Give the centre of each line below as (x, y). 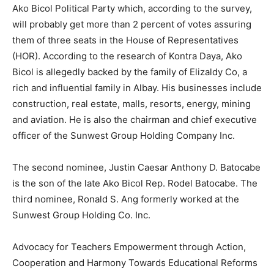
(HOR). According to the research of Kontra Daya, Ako (127, 56)
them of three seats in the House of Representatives (125, 40)
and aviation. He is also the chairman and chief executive (135, 120)
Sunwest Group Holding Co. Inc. (81, 215)
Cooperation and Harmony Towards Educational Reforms (135, 263)
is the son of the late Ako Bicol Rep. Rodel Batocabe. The (135, 183)
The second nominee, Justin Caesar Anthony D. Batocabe (136, 168)
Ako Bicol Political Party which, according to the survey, (132, 9)
